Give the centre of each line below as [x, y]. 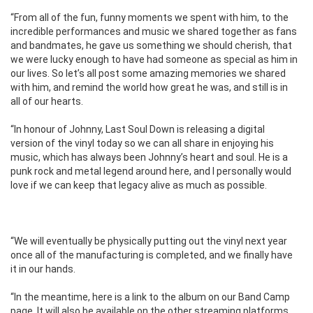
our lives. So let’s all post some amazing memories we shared [148, 74]
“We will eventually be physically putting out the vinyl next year [149, 241]
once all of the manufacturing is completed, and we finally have [152, 255]
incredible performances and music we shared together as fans [154, 32]
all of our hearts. [47, 102]
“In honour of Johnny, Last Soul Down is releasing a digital [138, 130]
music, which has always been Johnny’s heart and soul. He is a [149, 158]
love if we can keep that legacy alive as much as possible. [139, 185]
